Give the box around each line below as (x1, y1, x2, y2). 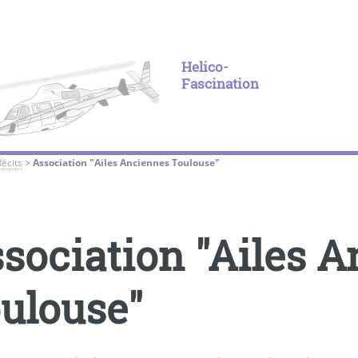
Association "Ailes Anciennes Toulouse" (33, 155, 221, 169)
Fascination (181, 75, 259, 93)
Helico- (181, 58, 229, 76)
